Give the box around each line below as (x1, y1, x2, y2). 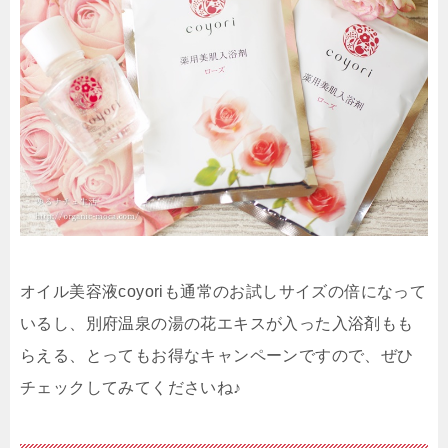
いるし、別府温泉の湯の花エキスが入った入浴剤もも (20, 315, 414, 332)
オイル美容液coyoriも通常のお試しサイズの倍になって (20, 283, 427, 300)
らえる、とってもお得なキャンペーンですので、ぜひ (20, 347, 414, 364)
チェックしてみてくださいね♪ (20, 379, 242, 396)
